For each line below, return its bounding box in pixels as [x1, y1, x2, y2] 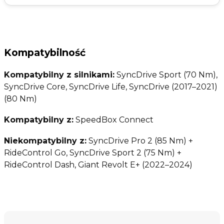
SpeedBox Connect [73, 114, 153, 124]
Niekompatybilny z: [4, 135, 86, 145]
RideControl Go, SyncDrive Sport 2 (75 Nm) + [4, 147, 181, 157]
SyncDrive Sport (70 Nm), [114, 69, 217, 79]
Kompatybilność [4, 46, 85, 58]
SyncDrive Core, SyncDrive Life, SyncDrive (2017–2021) [4, 81, 217, 91]
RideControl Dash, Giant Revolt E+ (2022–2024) [4, 159, 192, 169]
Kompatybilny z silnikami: [4, 69, 114, 79]
